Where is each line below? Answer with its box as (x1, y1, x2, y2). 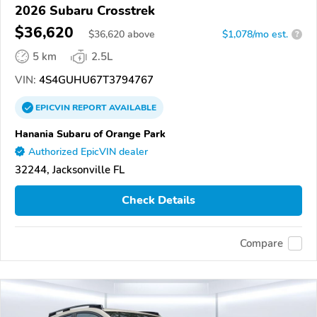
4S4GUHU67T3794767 (36, 72, 154, 87)
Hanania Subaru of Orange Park (15, 126, 166, 141)
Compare (240, 236, 283, 251)
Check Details (122, 192, 195, 209)
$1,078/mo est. (222, 27, 288, 41)
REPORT (72, 101, 107, 113)
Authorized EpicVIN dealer (28, 144, 148, 158)
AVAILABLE (107, 101, 156, 113)
